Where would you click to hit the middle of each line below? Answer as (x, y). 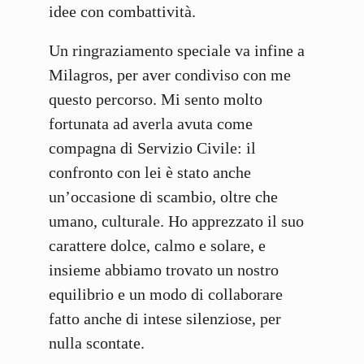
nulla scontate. (97, 343)
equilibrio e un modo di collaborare (166, 295)
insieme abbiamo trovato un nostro (164, 270)
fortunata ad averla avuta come (151, 124)
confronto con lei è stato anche (150, 173)
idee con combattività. (124, 12)
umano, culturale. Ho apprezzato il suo (176, 221)
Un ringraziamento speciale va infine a (177, 51)
